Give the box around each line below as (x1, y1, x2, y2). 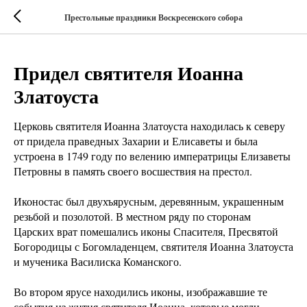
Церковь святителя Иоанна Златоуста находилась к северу (14, 119, 285, 133)
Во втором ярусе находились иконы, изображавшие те (14, 284, 267, 299)
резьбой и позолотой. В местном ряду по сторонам (14, 209, 251, 223)
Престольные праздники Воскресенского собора (64, 11, 243, 23)
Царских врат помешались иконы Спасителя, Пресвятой (14, 224, 278, 238)
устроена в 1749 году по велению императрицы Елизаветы (14, 149, 291, 163)
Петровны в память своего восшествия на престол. (14, 164, 252, 178)
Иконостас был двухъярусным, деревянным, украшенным (14, 194, 284, 208)
